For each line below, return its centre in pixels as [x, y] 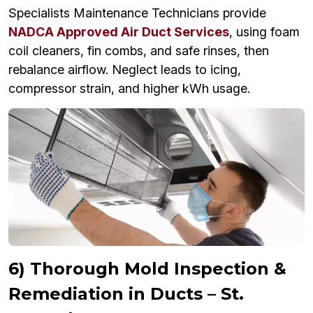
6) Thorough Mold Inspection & [147, 269]
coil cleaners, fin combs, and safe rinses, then [139, 51]
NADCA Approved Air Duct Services [119, 32]
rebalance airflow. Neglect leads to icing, [125, 70]
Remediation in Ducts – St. [126, 294]
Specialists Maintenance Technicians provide [137, 13]
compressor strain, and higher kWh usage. [129, 89]
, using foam [264, 32]
